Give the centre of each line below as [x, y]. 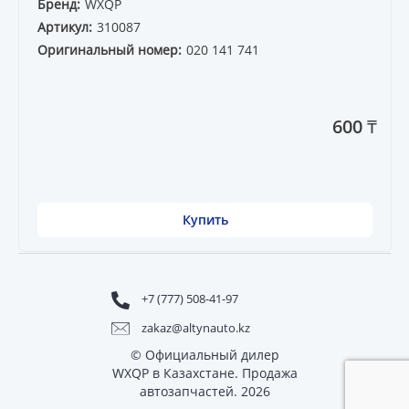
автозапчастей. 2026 [204, 391]
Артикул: [65, 27]
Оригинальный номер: [110, 50]
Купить [205, 220]
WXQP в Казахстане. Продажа [204, 372]
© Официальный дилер [204, 354]
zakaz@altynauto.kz [196, 327]
